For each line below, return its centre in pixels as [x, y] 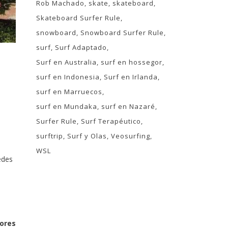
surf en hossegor [132, 62]
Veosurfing [131, 136]
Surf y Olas [87, 136]
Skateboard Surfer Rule [78, 18]
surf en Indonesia [68, 77]
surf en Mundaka [67, 106]
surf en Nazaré [128, 106]
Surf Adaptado [81, 47]
